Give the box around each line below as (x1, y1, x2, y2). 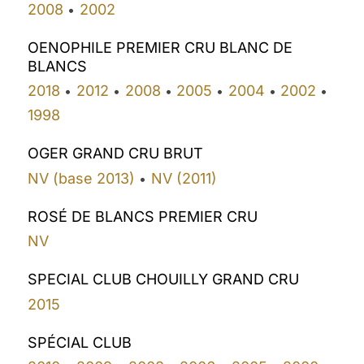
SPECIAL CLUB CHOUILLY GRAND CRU (28, 271, 300, 288)
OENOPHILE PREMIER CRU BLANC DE (28, 38, 293, 56)
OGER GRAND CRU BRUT (28, 145, 204, 162)
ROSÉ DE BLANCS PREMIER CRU (28, 207, 258, 225)
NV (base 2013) (28, 169, 136, 187)
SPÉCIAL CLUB (28, 333, 132, 351)
